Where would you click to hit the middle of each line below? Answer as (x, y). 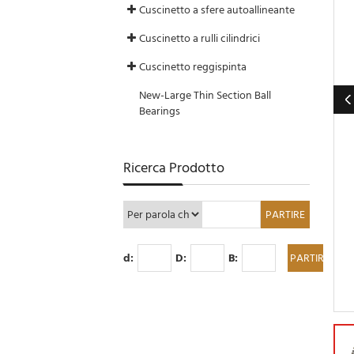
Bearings (160, 111)
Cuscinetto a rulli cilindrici (200, 38)
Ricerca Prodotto (174, 168)
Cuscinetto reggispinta (193, 67)
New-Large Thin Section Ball (205, 95)
